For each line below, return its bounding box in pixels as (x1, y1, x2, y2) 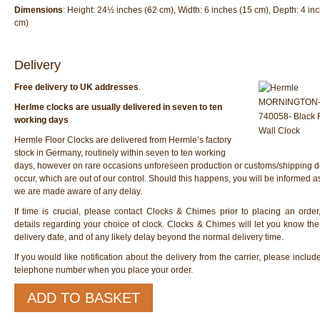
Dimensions (14, 5, 63, 15)
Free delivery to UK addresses (14, 82, 139, 92)
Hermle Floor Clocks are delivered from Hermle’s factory (14, 135, 231, 145)
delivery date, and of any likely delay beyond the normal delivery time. (14, 232, 284, 242)
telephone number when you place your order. (14, 265, 193, 275)
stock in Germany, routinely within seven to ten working (14, 148, 226, 158)
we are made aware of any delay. (14, 186, 142, 196)
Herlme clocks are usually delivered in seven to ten (14, 102, 222, 112)
